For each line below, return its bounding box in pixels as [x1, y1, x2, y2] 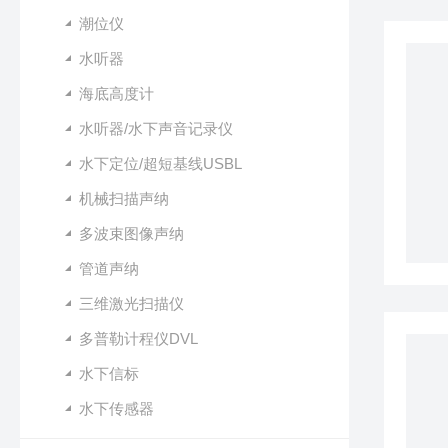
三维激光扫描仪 [79, 295, 184, 312]
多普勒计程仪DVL [79, 330, 198, 347]
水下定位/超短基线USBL [79, 155, 242, 172]
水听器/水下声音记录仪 [79, 120, 233, 137]
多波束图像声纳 [79, 225, 184, 242]
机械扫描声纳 [79, 190, 169, 207]
